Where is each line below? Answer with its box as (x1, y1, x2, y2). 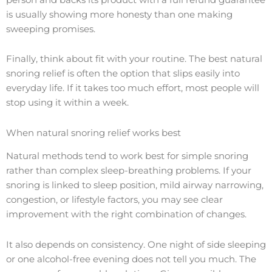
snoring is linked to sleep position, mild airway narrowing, (6, 180, 263, 191)
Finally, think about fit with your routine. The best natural (6, 53, 262, 65)
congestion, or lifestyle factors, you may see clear (6, 194, 223, 206)
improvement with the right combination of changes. (6, 209, 246, 220)
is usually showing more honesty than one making (6, 8, 233, 20)
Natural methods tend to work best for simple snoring (6, 151, 248, 162)
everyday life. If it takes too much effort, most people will (6, 83, 259, 94)
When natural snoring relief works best (6, 127, 181, 138)
